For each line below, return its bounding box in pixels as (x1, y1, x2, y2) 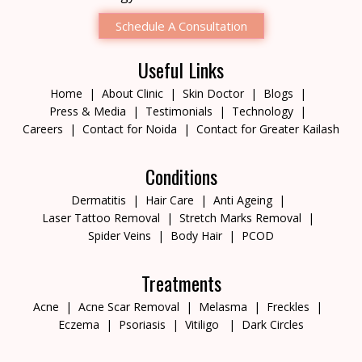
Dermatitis (70, 192, 126, 208)
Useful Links (138, 54, 224, 84)
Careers (23, 120, 63, 137)
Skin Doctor (182, 85, 244, 101)
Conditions (145, 161, 217, 191)
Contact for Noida (82, 120, 177, 137)
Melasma (199, 298, 247, 314)
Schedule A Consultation (115, 17, 247, 34)
